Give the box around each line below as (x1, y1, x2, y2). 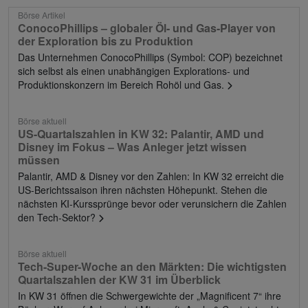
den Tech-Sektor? (18, 210, 98, 224)
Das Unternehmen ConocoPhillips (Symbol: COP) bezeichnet (18, 49, 283, 64)
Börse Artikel (18, 8, 65, 21)
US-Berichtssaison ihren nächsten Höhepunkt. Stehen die (18, 182, 267, 197)
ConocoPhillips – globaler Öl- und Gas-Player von (18, 19, 276, 36)
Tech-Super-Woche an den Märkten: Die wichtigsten (18, 258, 287, 274)
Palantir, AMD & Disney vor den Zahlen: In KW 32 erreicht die (18, 168, 284, 183)
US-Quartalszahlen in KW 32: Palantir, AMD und (18, 125, 264, 142)
